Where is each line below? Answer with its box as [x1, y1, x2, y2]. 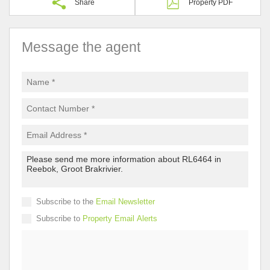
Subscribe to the [36, 196, 96, 206]
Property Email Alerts [83, 213, 157, 223]
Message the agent [22, 39, 140, 55]
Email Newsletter [96, 196, 155, 206]
